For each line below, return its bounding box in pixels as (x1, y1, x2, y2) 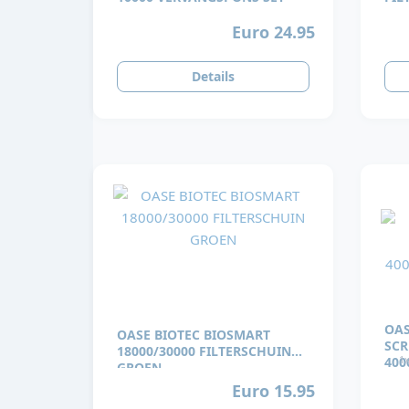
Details (191, 68, 235, 86)
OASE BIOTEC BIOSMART (117, 325, 270, 343)
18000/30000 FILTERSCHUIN (117, 341, 291, 360)
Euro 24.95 (232, 20, 316, 43)
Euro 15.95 (232, 379, 316, 402)
